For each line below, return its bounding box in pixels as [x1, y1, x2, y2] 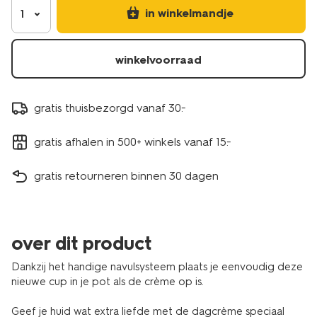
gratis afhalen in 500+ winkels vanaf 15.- [34, 134, 231, 149]
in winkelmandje [144, 6, 234, 20]
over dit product [11, 232, 151, 255]
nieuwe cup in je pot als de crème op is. [11, 275, 207, 288]
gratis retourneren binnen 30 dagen [34, 168, 219, 183]
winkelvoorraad [115, 53, 202, 67]
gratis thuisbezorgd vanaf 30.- [34, 100, 186, 115]
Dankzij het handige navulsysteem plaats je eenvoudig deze [11, 260, 303, 273]
